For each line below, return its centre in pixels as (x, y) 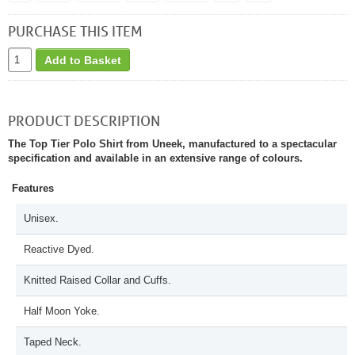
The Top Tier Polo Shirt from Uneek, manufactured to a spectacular (172, 144)
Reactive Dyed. (59, 249)
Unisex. (41, 218)
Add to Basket (83, 60)
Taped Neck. (53, 342)
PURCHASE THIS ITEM (75, 31)
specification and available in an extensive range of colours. (155, 158)
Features (33, 188)
